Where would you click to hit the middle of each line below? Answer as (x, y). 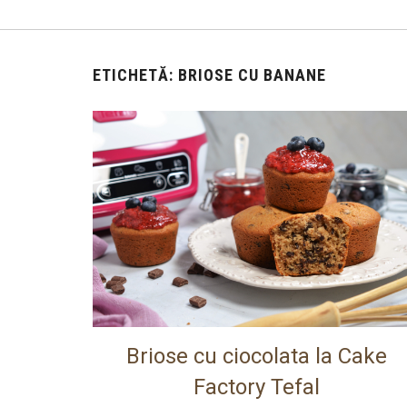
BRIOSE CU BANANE (252, 75)
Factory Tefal (256, 387)
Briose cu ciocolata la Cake (256, 357)
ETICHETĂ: (135, 75)
